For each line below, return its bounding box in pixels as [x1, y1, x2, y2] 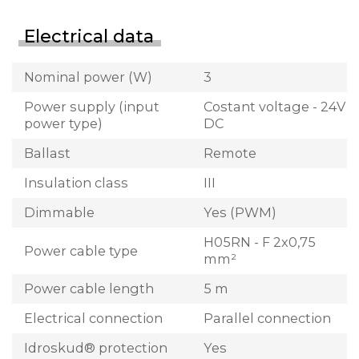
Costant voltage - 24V [204, 99, 345, 115]
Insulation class [24, 175, 128, 192]
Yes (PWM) [204, 204, 276, 221]
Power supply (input [24, 99, 159, 115]
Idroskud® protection [24, 340, 167, 357]
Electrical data [24, 26, 154, 48]
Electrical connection [24, 310, 163, 327]
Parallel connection [204, 310, 331, 327]
